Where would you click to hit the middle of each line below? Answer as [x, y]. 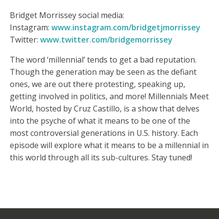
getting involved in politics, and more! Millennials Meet [109, 97]
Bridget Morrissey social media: [67, 15]
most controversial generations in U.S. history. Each [104, 133]
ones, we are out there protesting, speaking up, [98, 84]
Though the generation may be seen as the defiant [103, 72]
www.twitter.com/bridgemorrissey [106, 40]
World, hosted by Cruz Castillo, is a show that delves [105, 109]
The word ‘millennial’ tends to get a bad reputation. [103, 60]
